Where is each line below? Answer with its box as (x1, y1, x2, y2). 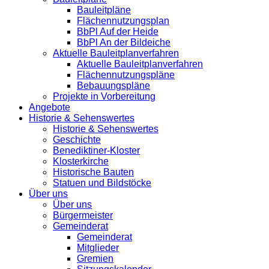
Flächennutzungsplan (77, 15, 169, 26)
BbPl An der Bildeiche (77, 37, 171, 47)
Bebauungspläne (77, 80, 150, 91)
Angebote (29, 101, 70, 112)
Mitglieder (77, 242, 119, 253)
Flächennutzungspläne (77, 69, 175, 80)
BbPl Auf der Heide (77, 26, 159, 37)
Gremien (77, 253, 113, 264)
